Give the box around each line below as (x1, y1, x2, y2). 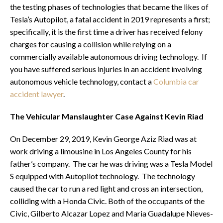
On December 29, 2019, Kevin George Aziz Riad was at (10, 134, 197, 144)
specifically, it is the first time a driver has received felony (10, 27, 203, 37)
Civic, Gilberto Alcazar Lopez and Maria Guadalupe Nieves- (10, 209, 213, 219)
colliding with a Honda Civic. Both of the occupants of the (10, 196, 205, 206)
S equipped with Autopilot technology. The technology (10, 171, 195, 181)
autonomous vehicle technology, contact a (10, 77, 153, 87)
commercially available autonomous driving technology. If (10, 52, 207, 62)
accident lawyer (10, 89, 63, 99)
